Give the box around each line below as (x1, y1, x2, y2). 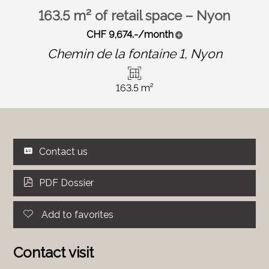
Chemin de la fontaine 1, (47, 46, 190, 62)
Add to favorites (41, 208, 114, 220)
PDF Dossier (39, 177, 94, 189)
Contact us (39, 145, 88, 157)
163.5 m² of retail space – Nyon (38, 7, 231, 23)
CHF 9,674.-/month (86, 29, 174, 41)
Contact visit (13, 243, 94, 261)
